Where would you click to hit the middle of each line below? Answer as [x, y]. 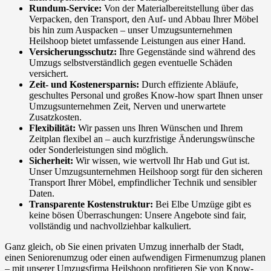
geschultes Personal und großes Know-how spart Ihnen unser [146, 96]
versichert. [49, 74]
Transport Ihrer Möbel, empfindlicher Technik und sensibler [143, 183]
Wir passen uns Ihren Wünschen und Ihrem [159, 128]
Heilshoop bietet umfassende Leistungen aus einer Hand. [137, 41]
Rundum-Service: [65, 8]
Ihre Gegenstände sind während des [186, 52]
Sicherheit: [51, 161]
